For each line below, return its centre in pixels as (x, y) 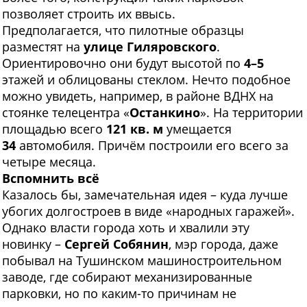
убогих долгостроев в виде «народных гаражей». (148, 211)
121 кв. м (135, 129)
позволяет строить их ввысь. (89, 14)
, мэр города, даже (223, 244)
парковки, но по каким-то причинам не (119, 294)
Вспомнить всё (51, 179)
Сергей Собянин (116, 244)
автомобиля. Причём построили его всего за (152, 146)
